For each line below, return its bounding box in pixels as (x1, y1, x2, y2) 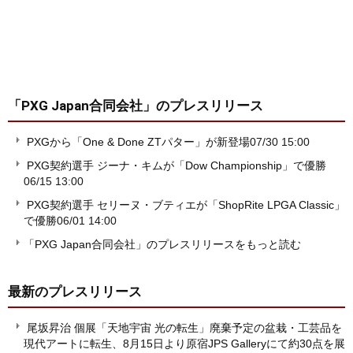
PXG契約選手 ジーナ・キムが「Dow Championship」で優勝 (27, 159, 326, 173)
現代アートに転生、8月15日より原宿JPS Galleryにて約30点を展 (24, 337, 345, 351)
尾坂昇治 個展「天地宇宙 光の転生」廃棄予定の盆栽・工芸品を (27, 321, 342, 335)
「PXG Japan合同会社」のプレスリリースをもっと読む (24, 238, 301, 251)
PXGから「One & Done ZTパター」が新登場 (27, 136, 250, 149)
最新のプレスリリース (8, 284, 142, 300)
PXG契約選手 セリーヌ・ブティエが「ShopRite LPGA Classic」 (27, 199, 345, 212)
